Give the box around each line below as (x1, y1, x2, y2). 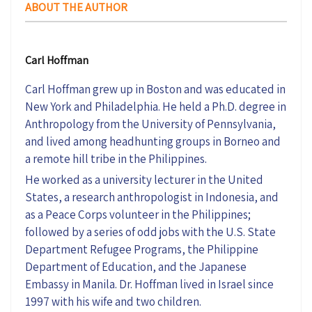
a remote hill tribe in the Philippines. (25, 150, 207, 166)
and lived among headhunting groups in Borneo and (25, 133, 281, 149)
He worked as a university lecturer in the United (25, 171, 263, 187)
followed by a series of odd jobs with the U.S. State (25, 224, 276, 240)
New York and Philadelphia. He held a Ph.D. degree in (25, 98, 286, 114)
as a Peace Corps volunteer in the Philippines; (25, 206, 251, 222)
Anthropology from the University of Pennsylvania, (25, 116, 276, 132)
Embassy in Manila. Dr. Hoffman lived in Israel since (25, 276, 274, 292)
